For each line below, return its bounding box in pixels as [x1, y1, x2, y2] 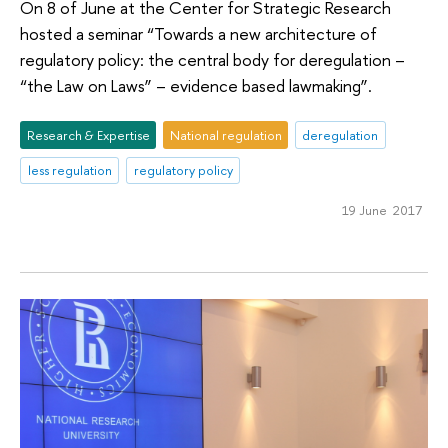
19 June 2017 [341, 201, 422, 220]
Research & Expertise [26, 125, 150, 144]
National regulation [169, 125, 282, 144]
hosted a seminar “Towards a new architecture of [20, 22, 377, 46]
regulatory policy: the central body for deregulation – [20, 48, 405, 72]
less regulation [27, 161, 112, 180]
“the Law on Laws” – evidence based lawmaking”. [20, 74, 372, 98]
